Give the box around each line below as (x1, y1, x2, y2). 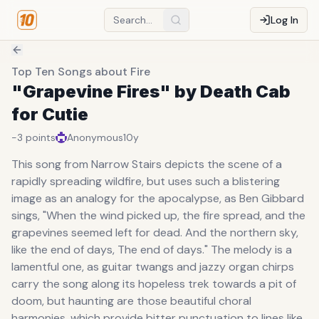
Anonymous (67, 131, 123, 144)
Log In (271, 14, 298, 26)
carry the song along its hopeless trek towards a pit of (11, 276, 296, 291)
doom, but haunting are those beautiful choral (11, 293, 251, 308)
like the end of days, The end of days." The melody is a (11, 242, 292, 257)
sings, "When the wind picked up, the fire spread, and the (11, 208, 305, 223)
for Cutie (11, 104, 88, 125)
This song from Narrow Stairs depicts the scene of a (11, 157, 282, 172)
